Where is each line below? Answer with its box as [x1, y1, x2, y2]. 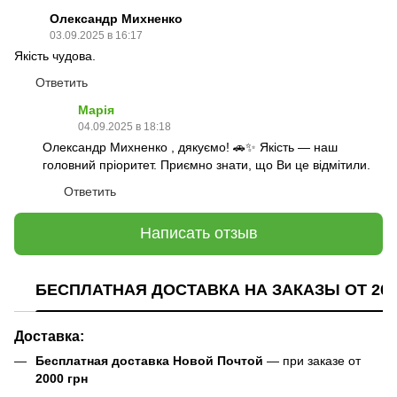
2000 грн [35, 371, 88, 386]
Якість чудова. [14, 48, 96, 63]
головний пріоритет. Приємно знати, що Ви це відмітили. [43, 157, 370, 172]
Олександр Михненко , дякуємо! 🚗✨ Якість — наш [43, 139, 338, 154]
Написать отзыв [139, 224, 258, 243]
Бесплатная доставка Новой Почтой [35, 354, 263, 369]
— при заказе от [263, 354, 361, 369]
